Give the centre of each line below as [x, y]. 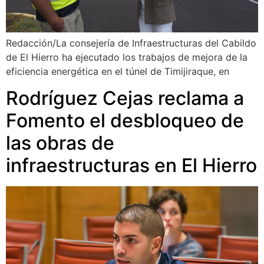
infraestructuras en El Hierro [131, 165]
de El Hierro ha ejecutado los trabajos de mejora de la [127, 57]
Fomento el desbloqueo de [125, 120]
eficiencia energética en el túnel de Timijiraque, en [118, 72]
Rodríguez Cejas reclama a [125, 98]
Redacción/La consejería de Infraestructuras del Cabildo [131, 43]
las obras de [60, 143]
